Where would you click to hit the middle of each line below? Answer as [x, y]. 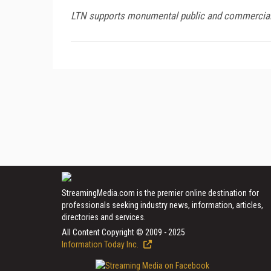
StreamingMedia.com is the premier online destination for [160, 193]
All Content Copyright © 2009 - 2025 [123, 232]
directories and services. [104, 217]
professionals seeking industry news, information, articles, [162, 205]
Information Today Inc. [101, 244]
